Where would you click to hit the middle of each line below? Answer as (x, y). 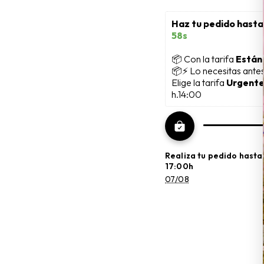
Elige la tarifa (199, 83)
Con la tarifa (209, 59)
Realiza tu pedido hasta (214, 156)
